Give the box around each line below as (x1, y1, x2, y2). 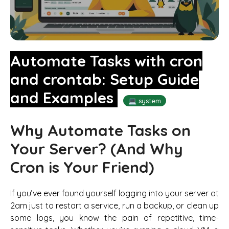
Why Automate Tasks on (10, 121, 191, 141)
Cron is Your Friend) (10, 157, 154, 177)
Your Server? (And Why (10, 139, 183, 159)
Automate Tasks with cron (10, 51, 202, 71)
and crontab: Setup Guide (10, 69, 199, 89)
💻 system (128, 96, 161, 105)
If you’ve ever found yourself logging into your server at (10, 188, 219, 198)
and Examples (10, 87, 118, 107)
